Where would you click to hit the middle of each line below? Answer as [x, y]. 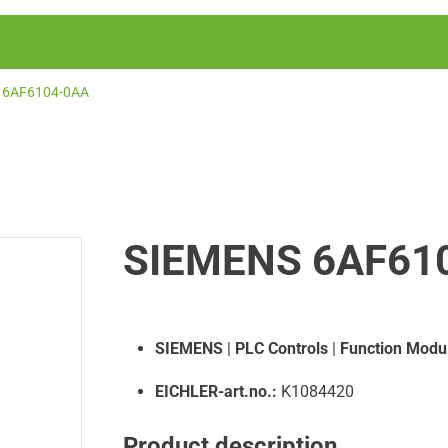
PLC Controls [281, 348]
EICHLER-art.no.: [215, 391]
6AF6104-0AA [45, 92]
